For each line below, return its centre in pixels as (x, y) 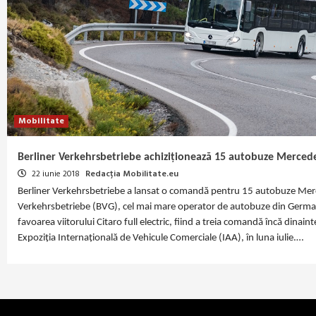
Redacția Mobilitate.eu (132, 175)
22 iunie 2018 (56, 175)
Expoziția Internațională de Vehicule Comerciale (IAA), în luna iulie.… (160, 238)
